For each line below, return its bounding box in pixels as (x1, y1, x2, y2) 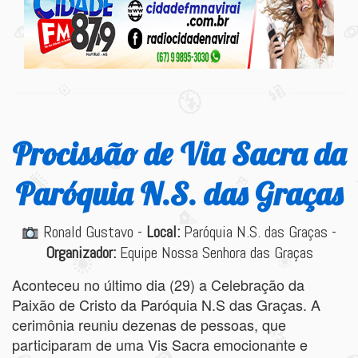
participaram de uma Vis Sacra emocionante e (12, 334, 308, 355)
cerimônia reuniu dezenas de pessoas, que (12, 314, 286, 335)
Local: (146, 221, 181, 242)
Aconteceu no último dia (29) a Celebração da (12, 274, 304, 295)
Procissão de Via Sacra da (12, 133, 346, 173)
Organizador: (45, 242, 116, 263)
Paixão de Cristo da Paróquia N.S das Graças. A (12, 294, 320, 315)
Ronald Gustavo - (39, 221, 147, 242)
